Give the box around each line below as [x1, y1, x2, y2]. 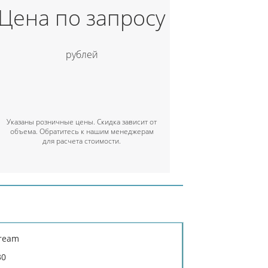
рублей [65, 47, 98, 61]
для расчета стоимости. [42, 136, 121, 146]
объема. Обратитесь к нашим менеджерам [10, 126, 154, 136]
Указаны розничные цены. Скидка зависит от [7, 117, 157, 127]
